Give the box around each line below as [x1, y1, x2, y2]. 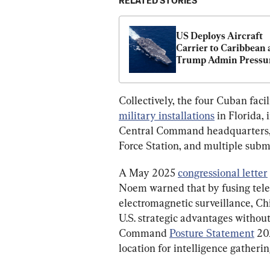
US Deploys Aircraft [176, 30, 263, 42]
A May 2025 [119, 166, 178, 179]
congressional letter [178, 166, 268, 179]
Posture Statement [169, 226, 254, 239]
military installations [119, 108, 215, 122]
